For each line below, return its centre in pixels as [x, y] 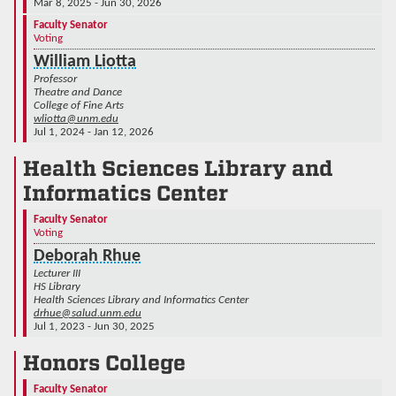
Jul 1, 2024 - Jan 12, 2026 [94, 132]
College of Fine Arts [79, 105]
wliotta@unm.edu [76, 118]
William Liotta [85, 61]
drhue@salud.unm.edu [88, 313]
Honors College [104, 362]
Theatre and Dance [78, 92]
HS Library [57, 286]
